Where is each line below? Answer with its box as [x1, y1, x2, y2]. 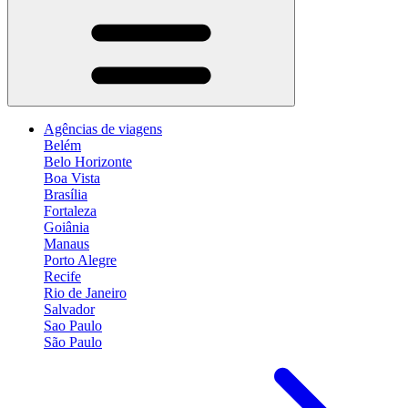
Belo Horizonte [44, 154, 132, 169]
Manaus [44, 236, 89, 251]
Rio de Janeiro [44, 285, 127, 301]
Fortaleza [44, 203, 97, 219]
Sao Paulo [44, 318, 102, 333]
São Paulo [44, 334, 102, 350]
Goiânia [44, 219, 89, 235]
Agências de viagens [44, 121, 162, 137]
